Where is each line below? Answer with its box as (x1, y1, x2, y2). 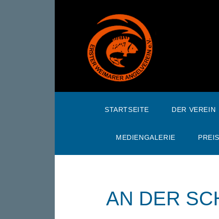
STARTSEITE (104, 105, 149, 113)
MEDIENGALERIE (116, 133, 175, 141)
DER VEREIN (172, 105, 216, 113)
